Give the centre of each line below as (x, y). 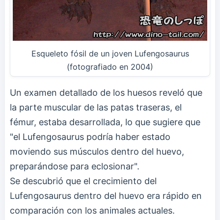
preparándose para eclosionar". (75, 166)
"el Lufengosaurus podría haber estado (90, 137)
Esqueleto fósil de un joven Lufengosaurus (110, 53)
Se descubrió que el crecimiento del (83, 181)
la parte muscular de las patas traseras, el (96, 107)
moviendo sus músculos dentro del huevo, (97, 151)
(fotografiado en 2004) (110, 67)
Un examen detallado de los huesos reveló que (106, 92)
